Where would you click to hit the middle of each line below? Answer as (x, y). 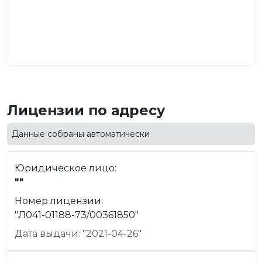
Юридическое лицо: (65, 168)
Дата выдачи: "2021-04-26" (78, 234)
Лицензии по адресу (86, 110)
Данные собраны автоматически (81, 134)
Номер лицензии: (59, 201)
